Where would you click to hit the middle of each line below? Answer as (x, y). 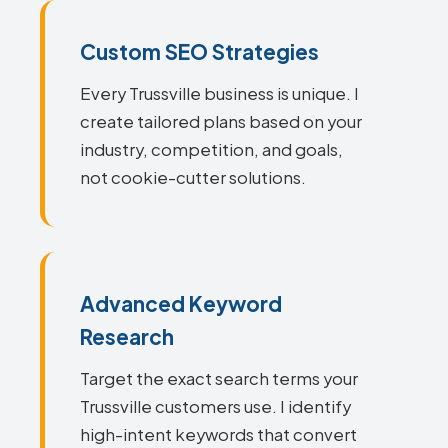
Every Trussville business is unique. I (219, 93)
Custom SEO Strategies (199, 51)
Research (127, 336)
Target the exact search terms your (219, 378)
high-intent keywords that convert (218, 434)
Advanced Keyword (181, 303)
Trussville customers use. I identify (215, 406)
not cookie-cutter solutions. (193, 177)
